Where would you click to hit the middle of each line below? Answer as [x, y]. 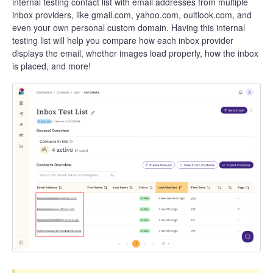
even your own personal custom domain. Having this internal [129, 28]
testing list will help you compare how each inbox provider [123, 41]
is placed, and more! [51, 66]
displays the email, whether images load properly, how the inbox [135, 53]
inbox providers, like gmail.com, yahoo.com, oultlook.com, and [132, 15]
